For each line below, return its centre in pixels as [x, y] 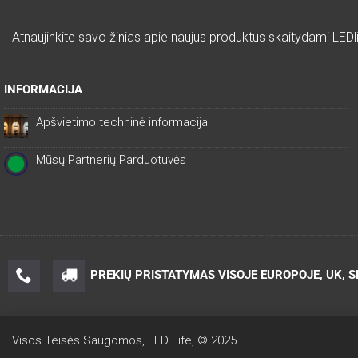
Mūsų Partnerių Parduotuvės [111, 159]
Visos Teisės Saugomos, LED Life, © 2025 [124, 340]
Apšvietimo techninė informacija [122, 122]
